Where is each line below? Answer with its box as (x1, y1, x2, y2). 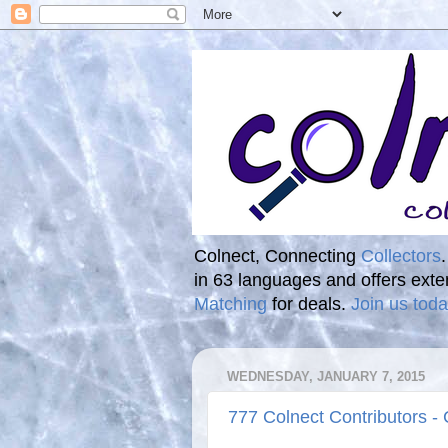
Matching (194, 293, 267, 314)
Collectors (361, 245, 441, 266)
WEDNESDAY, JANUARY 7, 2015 (227, 369, 425, 385)
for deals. (267, 293, 351, 314)
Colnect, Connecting (194, 245, 361, 266)
